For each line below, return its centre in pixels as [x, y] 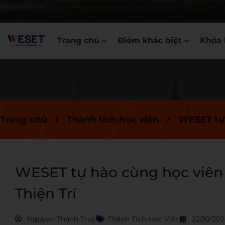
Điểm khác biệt [150, 40]
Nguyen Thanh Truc [62, 219]
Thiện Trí [46, 193]
